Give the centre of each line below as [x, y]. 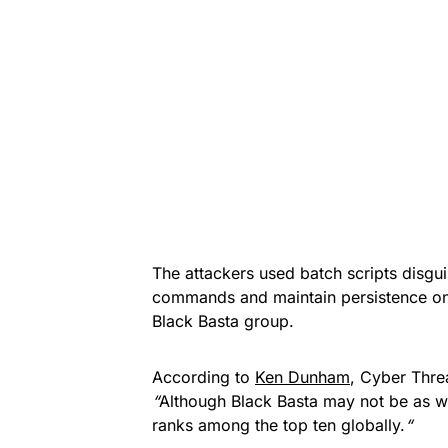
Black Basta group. [223, 320]
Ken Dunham [302, 376]
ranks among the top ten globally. [278, 424]
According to [203, 376]
